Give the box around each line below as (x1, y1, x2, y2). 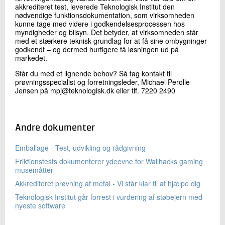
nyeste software (15, 200, 65, 210)
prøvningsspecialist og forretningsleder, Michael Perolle (15, 76, 190, 87)
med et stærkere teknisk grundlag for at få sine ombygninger (15, 35, 207, 46)
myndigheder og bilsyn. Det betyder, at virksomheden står (15, 27, 198, 37)
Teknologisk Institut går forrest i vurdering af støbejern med (15, 191, 202, 202)
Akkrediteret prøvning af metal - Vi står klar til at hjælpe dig (15, 178, 200, 188)
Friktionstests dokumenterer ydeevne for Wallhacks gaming (15, 156, 203, 166)
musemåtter (15, 164, 53, 175)
